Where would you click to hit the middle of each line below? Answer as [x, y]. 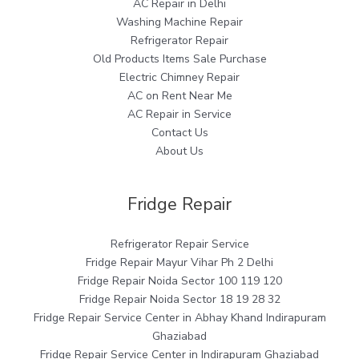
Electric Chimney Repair [179, 78]
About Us [179, 151]
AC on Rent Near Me [179, 96]
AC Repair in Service [179, 115]
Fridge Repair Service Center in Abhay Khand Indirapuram [179, 317]
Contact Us [179, 133]
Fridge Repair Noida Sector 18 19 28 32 [179, 299]
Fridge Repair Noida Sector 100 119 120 [179, 280]
